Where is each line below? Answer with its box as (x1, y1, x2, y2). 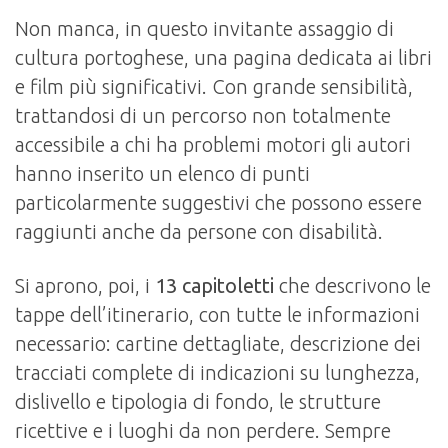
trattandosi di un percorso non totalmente (15, 103, 391, 127)
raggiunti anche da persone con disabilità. (15, 219, 383, 243)
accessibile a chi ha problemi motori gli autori (15, 132, 411, 156)
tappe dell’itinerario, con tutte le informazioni (15, 302, 420, 326)
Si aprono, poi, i (15, 273, 155, 297)
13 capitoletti (155, 273, 274, 297)
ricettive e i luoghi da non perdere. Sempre (15, 418, 391, 442)
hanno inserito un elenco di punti (15, 161, 310, 185)
